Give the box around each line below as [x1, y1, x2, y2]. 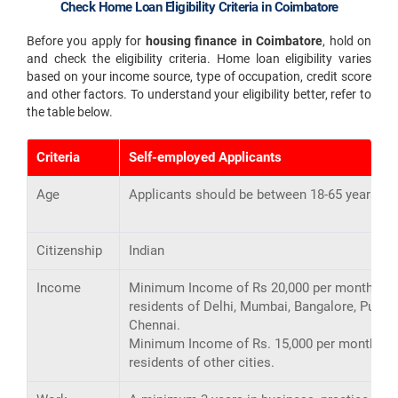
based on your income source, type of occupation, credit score [27, 69, 371, 84]
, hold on [322, 34, 372, 48]
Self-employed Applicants [129, 149, 282, 165]
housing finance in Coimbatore [145, 34, 323, 48]
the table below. [27, 105, 113, 119]
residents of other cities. [129, 354, 275, 370]
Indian [129, 243, 164, 259]
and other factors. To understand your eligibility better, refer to [27, 87, 371, 101]
